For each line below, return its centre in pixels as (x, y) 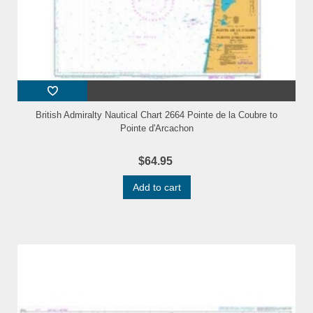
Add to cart (156, 188)
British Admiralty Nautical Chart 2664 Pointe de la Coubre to (156, 115)
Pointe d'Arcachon (156, 129)
